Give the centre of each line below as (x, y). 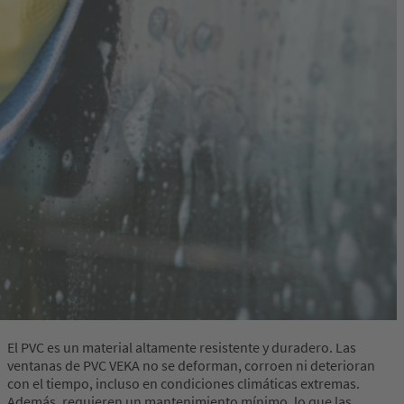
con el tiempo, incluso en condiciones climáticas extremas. (184, 384)
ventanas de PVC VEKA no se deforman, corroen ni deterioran (191, 366)
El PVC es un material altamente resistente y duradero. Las (182, 348)
